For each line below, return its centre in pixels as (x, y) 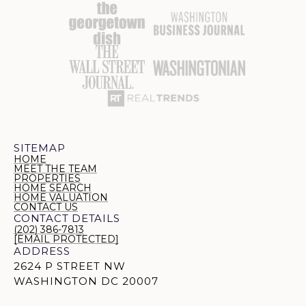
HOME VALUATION (61, 198)
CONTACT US (46, 207)
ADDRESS (42, 251)
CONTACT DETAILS (67, 219)
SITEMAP (40, 148)
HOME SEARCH (53, 188)
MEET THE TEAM (55, 169)
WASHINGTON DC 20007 (86, 281)
